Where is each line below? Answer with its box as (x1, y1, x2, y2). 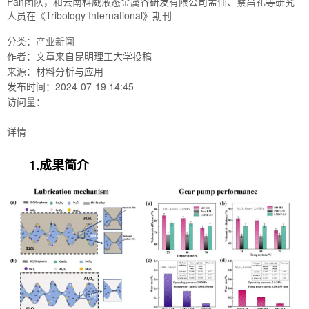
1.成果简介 (29, 156, 92, 175)
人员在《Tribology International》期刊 (7, 8, 172, 23)
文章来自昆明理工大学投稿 (36, 49, 152, 63)
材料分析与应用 (36, 64, 103, 79)
